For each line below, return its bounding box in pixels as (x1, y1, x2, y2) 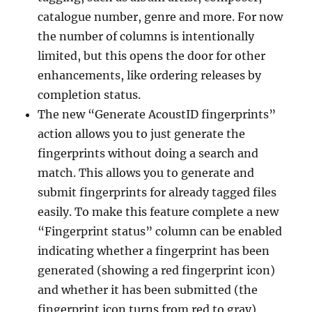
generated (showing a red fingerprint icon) (38, 263, 276, 277)
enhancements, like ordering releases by (38, 68, 262, 82)
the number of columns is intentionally (38, 29, 255, 43)
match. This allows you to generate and (38, 165, 255, 180)
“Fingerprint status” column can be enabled (38, 224, 283, 238)
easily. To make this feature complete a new (38, 204, 279, 219)
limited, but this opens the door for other (38, 48, 266, 63)
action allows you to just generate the (38, 126, 246, 141)
